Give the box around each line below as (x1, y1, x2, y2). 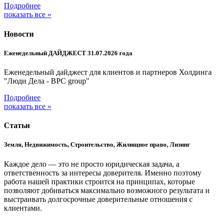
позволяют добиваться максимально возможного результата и (4, 186, 210, 195)
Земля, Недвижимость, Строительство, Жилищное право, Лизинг (4, 141, 190, 149)
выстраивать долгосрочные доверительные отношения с (4, 195, 193, 203)
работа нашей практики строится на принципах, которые (4, 177, 195, 186)
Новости (4, 29, 34, 38)
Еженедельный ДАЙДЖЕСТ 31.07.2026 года (4, 49, 132, 57)
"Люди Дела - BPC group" (4, 77, 89, 85)
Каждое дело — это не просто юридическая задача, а (4, 159, 179, 168)
